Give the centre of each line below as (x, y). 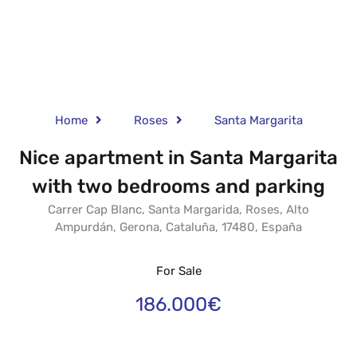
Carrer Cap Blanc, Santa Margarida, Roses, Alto (178, 209)
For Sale (178, 271)
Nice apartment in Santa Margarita (178, 157)
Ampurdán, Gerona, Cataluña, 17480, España (178, 227)
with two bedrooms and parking (178, 186)
